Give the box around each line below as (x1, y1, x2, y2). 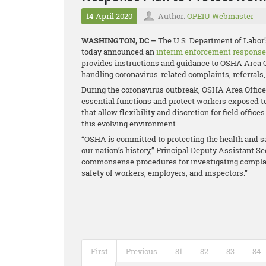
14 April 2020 (86, 11, 132, 22)
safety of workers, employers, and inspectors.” (81, 167, 248, 179)
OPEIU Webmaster (187, 11, 254, 22)
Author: (158, 11, 187, 22)
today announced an (81, 46, 156, 58)
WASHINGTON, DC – (81, 35, 156, 46)
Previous (126, 246, 157, 257)
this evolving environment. (81, 118, 178, 129)
